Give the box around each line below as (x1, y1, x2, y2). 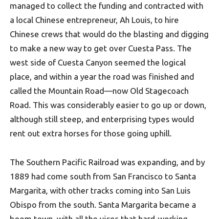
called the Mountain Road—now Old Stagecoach (10, 86, 189, 96)
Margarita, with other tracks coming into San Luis (10, 186, 191, 196)
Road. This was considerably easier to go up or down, (10, 100, 206, 110)
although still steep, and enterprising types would (10, 114, 194, 124)
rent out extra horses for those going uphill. (10, 129, 172, 138)
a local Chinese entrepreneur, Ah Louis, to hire (10, 15, 179, 25)
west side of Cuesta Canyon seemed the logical (10, 58, 186, 67)
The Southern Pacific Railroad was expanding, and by (10, 157, 205, 167)
